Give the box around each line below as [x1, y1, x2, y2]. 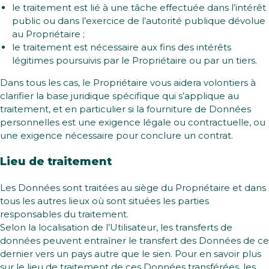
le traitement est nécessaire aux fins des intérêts [12, 41, 231, 53]
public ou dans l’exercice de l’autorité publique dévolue [12, 15, 265, 26]
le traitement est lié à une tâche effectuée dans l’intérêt [12, 2, 266, 13]
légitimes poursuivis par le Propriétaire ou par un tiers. [12, 55, 257, 66]
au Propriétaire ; [12, 28, 85, 40]
